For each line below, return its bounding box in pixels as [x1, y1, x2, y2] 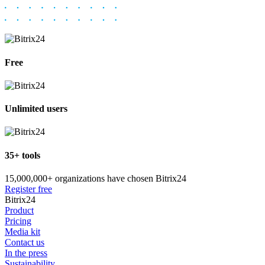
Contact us [5, 237, 44, 247]
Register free [5, 184, 52, 194]
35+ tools [5, 150, 40, 160]
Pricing [5, 216, 31, 226]
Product [5, 205, 34, 215]
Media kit [5, 227, 40, 237]
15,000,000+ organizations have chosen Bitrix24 [5, 173, 186, 183]
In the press [5, 248, 47, 258]
